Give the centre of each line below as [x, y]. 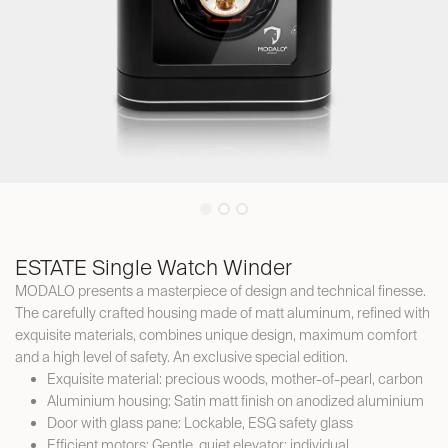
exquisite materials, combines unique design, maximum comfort [216, 335]
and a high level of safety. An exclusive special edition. [181, 357]
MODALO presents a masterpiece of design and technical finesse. [220, 291]
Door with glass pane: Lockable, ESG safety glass [200, 423]
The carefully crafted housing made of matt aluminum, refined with [222, 313]
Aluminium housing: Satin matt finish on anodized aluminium [235, 401]
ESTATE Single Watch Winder [153, 267]
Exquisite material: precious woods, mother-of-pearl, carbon [235, 379]
